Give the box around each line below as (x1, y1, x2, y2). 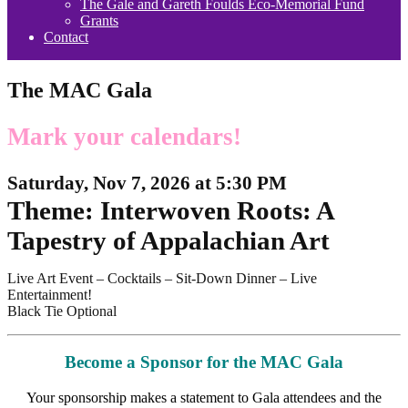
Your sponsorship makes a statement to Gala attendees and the (26, 389, 382, 405)
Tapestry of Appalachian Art (7, 225, 330, 255)
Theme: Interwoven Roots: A (7, 195, 333, 225)
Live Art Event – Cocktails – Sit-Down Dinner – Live (7, 270, 317, 286)
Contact (44, 28, 88, 45)
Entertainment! (7, 286, 92, 302)
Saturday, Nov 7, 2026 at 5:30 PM (7, 171, 287, 194)
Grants (80, 12, 118, 28)
